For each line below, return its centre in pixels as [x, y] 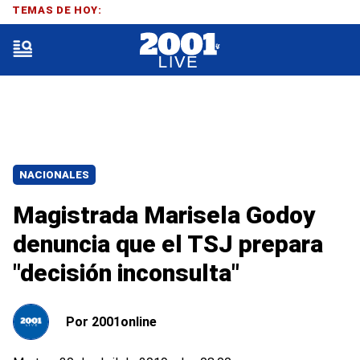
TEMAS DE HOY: [57, 10]
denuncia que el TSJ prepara [168, 244]
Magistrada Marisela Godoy [164, 215]
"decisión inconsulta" [126, 273]
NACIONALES [54, 175]
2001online [124, 321]
